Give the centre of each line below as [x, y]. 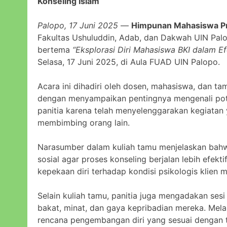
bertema [55, 49]
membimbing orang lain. [84, 122]
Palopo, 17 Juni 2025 [78, 25]
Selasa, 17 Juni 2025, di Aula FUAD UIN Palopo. [129, 62]
